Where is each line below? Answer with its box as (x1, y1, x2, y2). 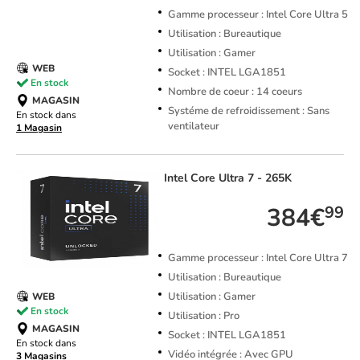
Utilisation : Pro (167, 309, 239, 324)
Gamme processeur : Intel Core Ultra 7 (167, 251, 348, 266)
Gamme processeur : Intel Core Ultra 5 (167, 7, 348, 22)
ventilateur (167, 119, 219, 134)
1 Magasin (16, 121, 62, 135)
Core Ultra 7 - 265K (190, 170, 292, 186)
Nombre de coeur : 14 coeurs (167, 84, 302, 100)
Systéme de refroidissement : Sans (167, 104, 329, 119)
